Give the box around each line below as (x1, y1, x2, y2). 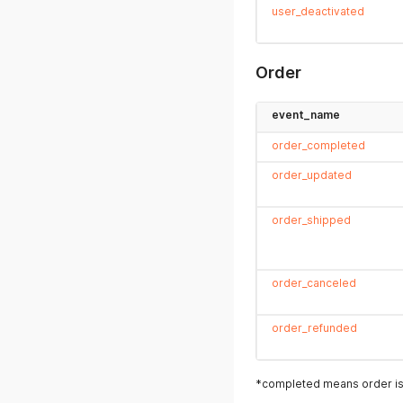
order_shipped (272, 213, 351, 227)
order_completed (272, 139, 365, 152)
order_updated (272, 168, 352, 182)
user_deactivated (272, 4, 364, 18)
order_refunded (272, 321, 357, 335)
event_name (272, 108, 340, 121)
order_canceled (272, 276, 356, 290)
